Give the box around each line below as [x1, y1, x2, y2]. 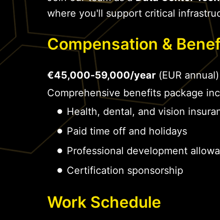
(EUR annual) [156, 69, 219, 81]
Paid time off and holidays [67, 125, 187, 137]
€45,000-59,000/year [47, 69, 156, 81]
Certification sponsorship [67, 164, 183, 176]
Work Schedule [47, 192, 161, 212]
